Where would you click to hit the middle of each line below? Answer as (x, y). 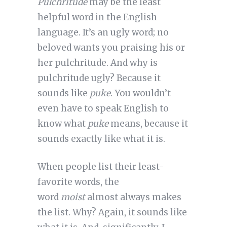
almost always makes (133, 197)
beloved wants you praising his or (111, 48)
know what (62, 124)
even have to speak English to (103, 109)
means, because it (148, 124)
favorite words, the (78, 182)
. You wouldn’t (140, 93)
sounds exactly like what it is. (101, 139)
